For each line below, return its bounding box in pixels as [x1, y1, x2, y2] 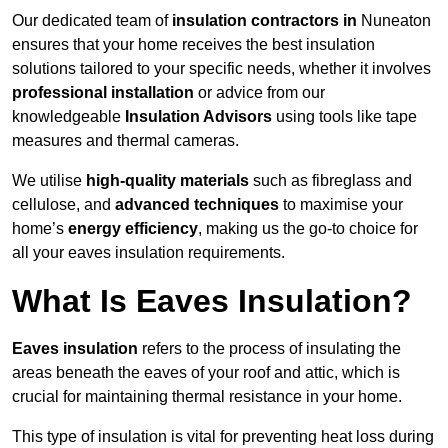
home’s [12, 220, 68, 238]
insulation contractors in [172, 12, 361, 30]
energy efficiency [68, 220, 198, 238]
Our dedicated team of [12, 12, 172, 30]
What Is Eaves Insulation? [12, 283, 412, 320]
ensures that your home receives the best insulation [12, 36, 375, 54]
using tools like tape [272, 108, 417, 126]
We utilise [12, 172, 86, 190]
